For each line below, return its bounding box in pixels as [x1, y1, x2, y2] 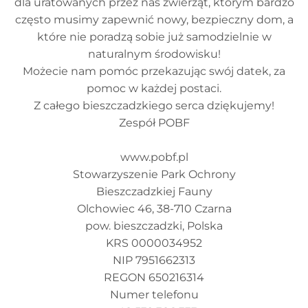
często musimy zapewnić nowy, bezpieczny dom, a [14, 13, 294, 26]
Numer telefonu [109, 288, 199, 301]
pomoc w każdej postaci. [87, 82, 221, 95]
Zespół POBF [118, 116, 190, 129]
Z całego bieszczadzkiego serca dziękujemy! [34, 99, 274, 112]
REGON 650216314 [104, 271, 204, 284]
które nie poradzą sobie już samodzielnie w [36, 30, 272, 43]
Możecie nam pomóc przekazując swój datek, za [23, 65, 285, 78]
